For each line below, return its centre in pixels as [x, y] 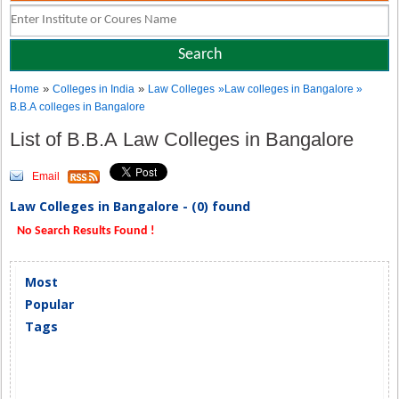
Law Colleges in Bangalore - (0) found [130, 206]
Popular [50, 304]
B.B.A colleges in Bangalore [78, 107]
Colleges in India [94, 89]
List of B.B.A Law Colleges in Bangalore [185, 139]
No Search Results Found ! [85, 231]
